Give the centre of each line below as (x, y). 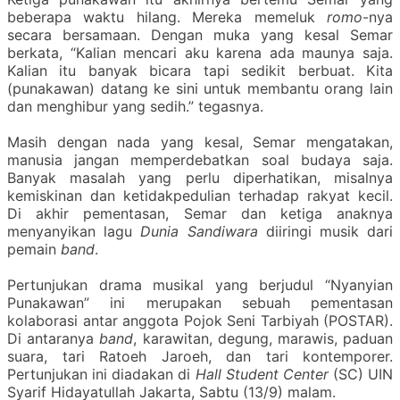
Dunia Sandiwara (203, 232)
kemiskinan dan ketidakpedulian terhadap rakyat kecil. (200, 196)
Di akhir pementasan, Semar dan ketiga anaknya (200, 214)
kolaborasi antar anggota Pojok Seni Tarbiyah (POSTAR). (200, 321)
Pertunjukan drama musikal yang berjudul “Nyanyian (200, 285)
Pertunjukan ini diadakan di (101, 375)
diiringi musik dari (329, 232)
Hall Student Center (264, 375)
